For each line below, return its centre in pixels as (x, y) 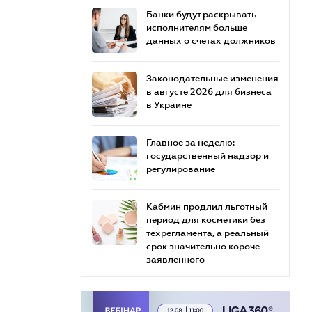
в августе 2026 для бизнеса (209, 92)
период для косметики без (206, 220)
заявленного (175, 259)
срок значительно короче (203, 246)
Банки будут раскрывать (201, 14)
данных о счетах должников (211, 41)
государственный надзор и (208, 156)
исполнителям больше (197, 28)
